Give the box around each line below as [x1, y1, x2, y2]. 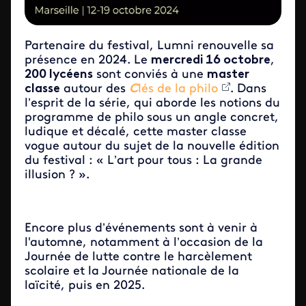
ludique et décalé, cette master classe [25, 125, 247, 139]
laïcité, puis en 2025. [25, 279, 145, 292]
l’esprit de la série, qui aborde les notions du [25, 96, 280, 110]
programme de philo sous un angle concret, [25, 111, 279, 124]
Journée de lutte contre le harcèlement [25, 250, 252, 264]
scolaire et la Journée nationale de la [25, 264, 239, 278]
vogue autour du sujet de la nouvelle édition [25, 139, 279, 153]
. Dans [230, 82, 266, 96]
